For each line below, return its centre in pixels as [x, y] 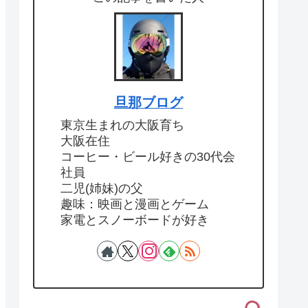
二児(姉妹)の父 [102, 189]
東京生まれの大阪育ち [122, 125]
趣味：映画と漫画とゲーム [135, 205]
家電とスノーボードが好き [135, 220]
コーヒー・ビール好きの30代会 [148, 157]
